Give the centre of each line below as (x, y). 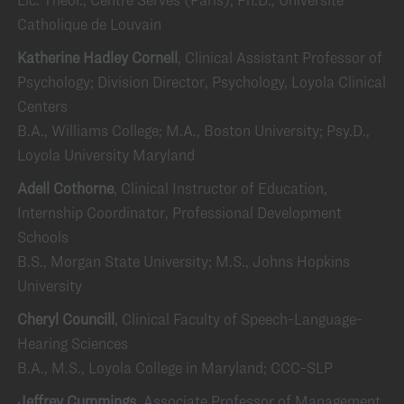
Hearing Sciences (73, 343)
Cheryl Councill (66, 319)
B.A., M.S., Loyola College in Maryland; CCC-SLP (175, 367)
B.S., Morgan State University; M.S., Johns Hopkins (184, 261)
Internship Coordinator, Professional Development (179, 212)
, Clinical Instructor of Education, (220, 188)
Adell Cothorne (65, 188)
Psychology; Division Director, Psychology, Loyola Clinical (202, 82)
